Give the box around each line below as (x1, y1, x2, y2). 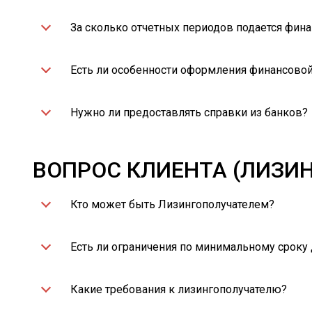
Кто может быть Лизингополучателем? (70, 198, 274, 211)
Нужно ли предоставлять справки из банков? (70, 106, 308, 119)
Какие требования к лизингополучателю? (70, 283, 287, 296)
